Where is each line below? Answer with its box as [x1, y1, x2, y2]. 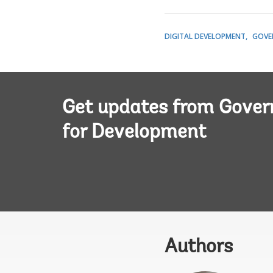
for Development [62, 123, 206, 143]
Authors [164, 238, 233, 257]
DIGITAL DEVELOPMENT [164, 31, 246, 41]
